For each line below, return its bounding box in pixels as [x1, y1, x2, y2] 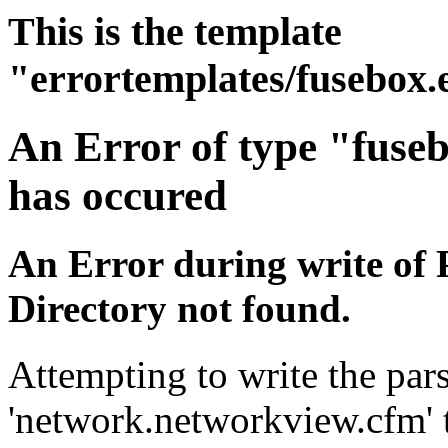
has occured [8, 171, 227, 219]
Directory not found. [8, 287, 351, 331]
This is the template [8, 9, 342, 54]
